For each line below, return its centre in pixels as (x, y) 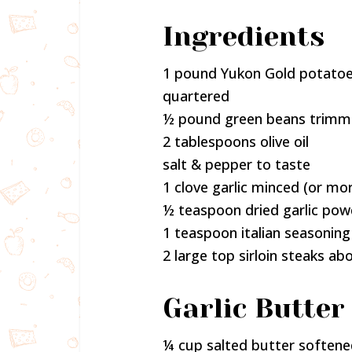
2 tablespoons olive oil (236, 141)
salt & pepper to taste (236, 164)
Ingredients (244, 36)
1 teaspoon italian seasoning (257, 233)
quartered (196, 96)
